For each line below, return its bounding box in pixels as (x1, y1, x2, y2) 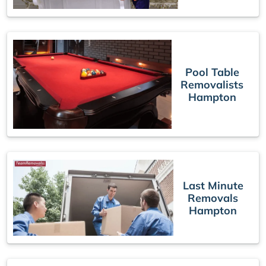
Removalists (180, 77, 244, 91)
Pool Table (185, 65, 239, 79)
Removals (188, 191, 239, 205)
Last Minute (182, 178, 243, 192)
